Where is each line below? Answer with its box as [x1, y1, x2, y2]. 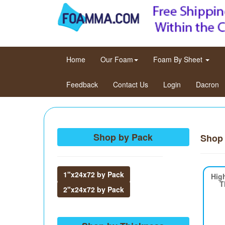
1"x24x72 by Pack [63, 169, 124, 179]
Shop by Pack [93, 131, 153, 144]
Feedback [66, 79, 98, 89]
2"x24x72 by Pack [63, 184, 124, 194]
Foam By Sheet [153, 54, 204, 64]
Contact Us [113, 79, 148, 89]
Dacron [196, 79, 219, 89]
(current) [85, 54, 113, 64]
